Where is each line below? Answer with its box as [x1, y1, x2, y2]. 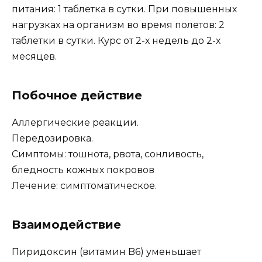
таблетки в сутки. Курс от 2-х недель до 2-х [12, 35, 220, 46]
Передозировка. [12, 132, 93, 144]
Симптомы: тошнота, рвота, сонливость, [12, 148, 204, 160]
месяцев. [12, 50, 57, 62]
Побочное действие [12, 88, 142, 102]
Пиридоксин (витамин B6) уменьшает [12, 246, 201, 257]
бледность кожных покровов [12, 164, 154, 175]
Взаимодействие [12, 217, 121, 232]
